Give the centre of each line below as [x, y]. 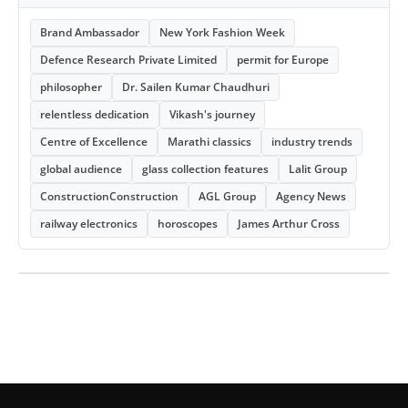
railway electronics [89, 224]
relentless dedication [95, 114]
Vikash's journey [212, 114]
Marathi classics [209, 142]
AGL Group [227, 196]
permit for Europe [283, 60]
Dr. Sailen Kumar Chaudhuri [196, 87]
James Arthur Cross [289, 224]
